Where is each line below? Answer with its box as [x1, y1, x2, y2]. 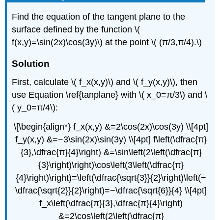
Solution [12, 58, 50, 69]
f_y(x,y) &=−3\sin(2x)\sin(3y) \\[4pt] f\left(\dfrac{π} [15, 134, 207, 144]
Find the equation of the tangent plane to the [12, 11, 186, 22]
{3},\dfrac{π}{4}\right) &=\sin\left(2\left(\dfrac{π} [20, 147, 202, 157]
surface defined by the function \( [12, 24, 140, 34]
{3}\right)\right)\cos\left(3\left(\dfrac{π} [38, 160, 184, 170]
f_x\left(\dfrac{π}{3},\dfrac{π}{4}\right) [39, 198, 183, 208]
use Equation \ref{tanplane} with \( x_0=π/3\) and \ [12, 89, 208, 100]
